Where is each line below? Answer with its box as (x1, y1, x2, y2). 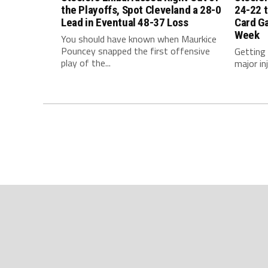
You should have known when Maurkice (61, 32, 217, 46)
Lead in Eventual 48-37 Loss (61, 16, 188, 29)
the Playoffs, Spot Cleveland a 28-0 (61, 3, 221, 17)
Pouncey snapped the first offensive (61, 44, 210, 58)
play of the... (61, 56, 111, 70)
